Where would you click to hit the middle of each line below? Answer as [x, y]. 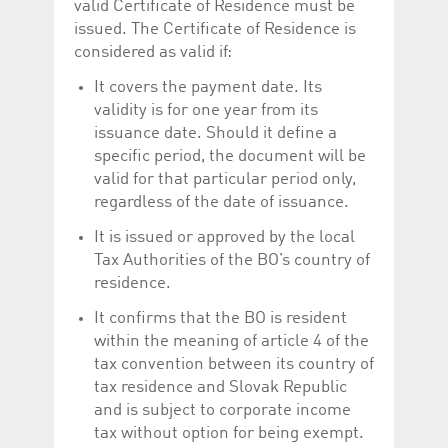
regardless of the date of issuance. [221, 202]
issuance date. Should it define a [215, 133]
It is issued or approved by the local [224, 237]
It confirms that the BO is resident [220, 318]
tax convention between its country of [234, 364]
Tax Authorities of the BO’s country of [232, 260]
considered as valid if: [153, 52]
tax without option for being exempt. [229, 433]
